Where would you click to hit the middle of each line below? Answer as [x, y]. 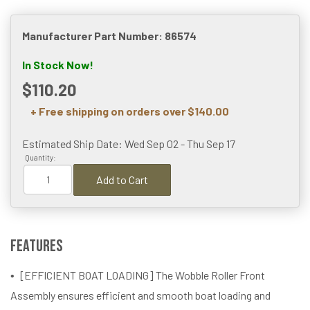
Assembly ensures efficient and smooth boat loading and [140, 295]
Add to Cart [122, 179]
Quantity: [40, 158]
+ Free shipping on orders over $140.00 [130, 111]
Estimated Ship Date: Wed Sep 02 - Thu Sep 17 [129, 143]
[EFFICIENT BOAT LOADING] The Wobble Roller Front [143, 275]
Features [37, 246]
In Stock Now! [58, 64]
